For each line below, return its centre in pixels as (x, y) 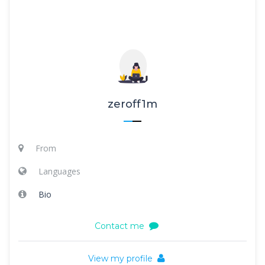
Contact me (119, 226)
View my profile (120, 258)
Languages (59, 171)
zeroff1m (132, 104)
